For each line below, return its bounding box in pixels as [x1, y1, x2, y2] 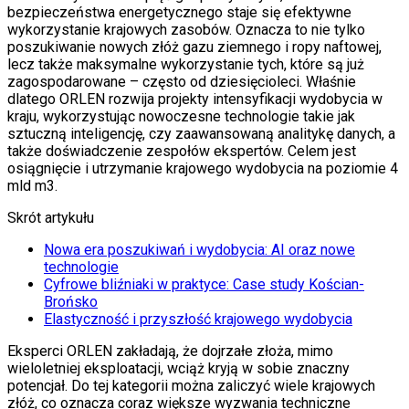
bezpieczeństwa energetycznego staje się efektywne [7, 3, 351, 21]
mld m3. [7, 176, 58, 194]
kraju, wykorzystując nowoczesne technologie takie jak [7, 107, 355, 125]
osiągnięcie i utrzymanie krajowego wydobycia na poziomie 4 [7, 159, 398, 177]
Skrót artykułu [7, 208, 94, 226]
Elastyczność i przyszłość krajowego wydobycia [44, 309, 352, 328]
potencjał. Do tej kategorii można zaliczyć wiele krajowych [7, 376, 375, 394]
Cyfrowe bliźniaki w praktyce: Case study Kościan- [44, 275, 364, 293]
